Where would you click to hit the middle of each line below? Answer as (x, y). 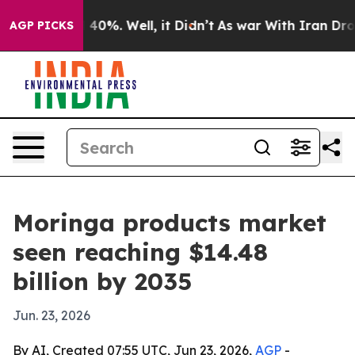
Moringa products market (170, 223)
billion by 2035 (102, 281)
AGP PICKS (42, 25)
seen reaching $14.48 (140, 252)
